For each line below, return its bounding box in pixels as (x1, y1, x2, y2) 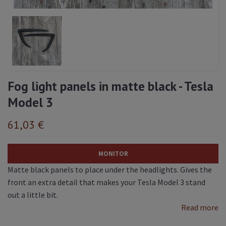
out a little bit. (8, 189, 58, 200)
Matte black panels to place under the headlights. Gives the (8, 164, 212, 175)
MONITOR (98, 149, 128, 158)
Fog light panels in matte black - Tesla (8, 77, 213, 94)
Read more (181, 202, 218, 212)
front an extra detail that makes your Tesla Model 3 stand (8, 177, 205, 187)
